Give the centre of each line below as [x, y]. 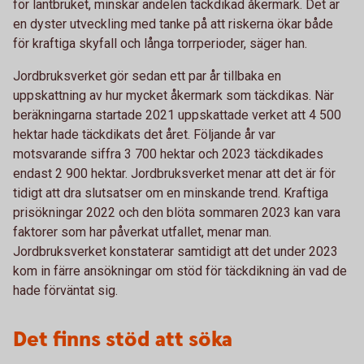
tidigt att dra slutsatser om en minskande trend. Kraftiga [171, 193]
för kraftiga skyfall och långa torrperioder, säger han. [160, 43]
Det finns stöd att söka [123, 340]
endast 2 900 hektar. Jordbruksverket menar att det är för [174, 173]
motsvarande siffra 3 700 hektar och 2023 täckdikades [168, 154]
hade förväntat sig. [65, 290]
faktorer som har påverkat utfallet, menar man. [142, 232]
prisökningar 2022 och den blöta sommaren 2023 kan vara [177, 212]
